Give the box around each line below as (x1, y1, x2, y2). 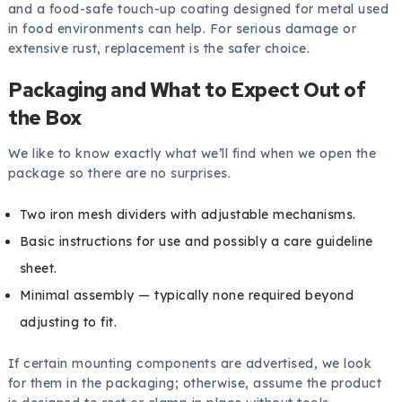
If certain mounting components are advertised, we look (7, 354, 372, 371)
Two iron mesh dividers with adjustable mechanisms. (19, 205, 356, 223)
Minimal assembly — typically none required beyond (19, 286, 354, 303)
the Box (7, 103, 82, 131)
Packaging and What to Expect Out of (7, 75, 366, 103)
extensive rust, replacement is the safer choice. (7, 39, 310, 57)
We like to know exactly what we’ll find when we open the (7, 144, 377, 162)
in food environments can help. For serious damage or (7, 20, 357, 37)
